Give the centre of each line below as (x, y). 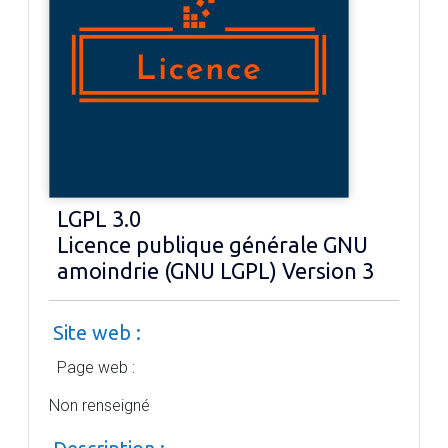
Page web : (96, 367)
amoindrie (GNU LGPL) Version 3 (215, 271)
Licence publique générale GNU (212, 245)
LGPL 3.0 (99, 219)
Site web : (97, 332)
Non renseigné (99, 405)
